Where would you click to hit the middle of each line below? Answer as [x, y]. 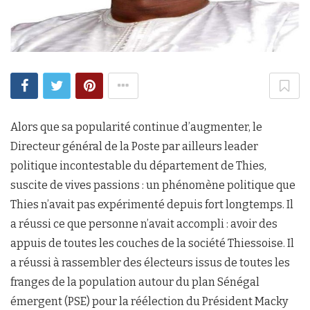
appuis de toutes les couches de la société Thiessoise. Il [152, 244]
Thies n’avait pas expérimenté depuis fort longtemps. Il [152, 205]
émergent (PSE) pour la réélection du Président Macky [149, 302]
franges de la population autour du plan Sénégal [135, 282]
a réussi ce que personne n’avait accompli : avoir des [144, 224]
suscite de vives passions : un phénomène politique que [153, 185]
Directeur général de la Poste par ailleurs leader [134, 147]
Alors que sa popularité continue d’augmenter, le [136, 127]
